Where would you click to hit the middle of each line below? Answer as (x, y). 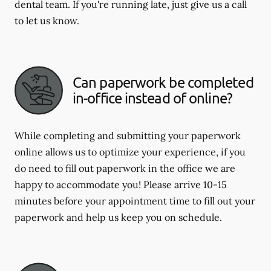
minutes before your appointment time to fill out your (135, 201)
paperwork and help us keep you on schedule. (118, 217)
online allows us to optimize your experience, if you (130, 152)
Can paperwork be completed (163, 82)
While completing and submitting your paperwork (128, 135)
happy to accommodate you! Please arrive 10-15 (121, 184)
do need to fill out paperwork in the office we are (125, 168)
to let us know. (47, 20)
